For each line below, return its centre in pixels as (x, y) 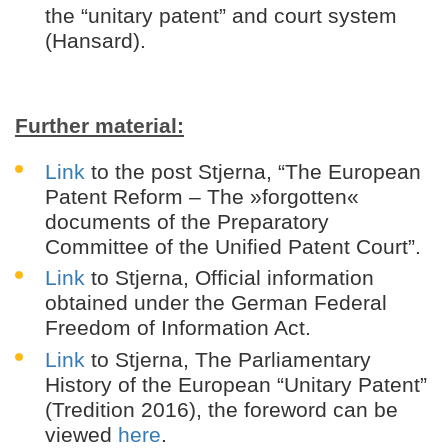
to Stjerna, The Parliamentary (228, 359)
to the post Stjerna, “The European (253, 172)
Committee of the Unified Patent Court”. (233, 247)
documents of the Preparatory (187, 222)
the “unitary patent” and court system (221, 16)
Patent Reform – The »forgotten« (202, 197)
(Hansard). (95, 41)
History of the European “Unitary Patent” (236, 384)
